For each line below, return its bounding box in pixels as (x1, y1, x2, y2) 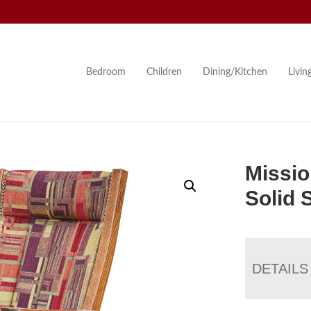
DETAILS (252, 260, 309, 276)
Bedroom (85, 67, 126, 77)
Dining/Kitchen (202, 67, 267, 77)
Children (146, 67, 182, 77)
